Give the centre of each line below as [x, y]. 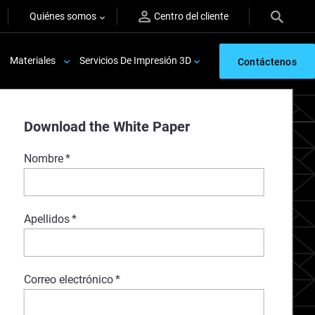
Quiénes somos [63, 16]
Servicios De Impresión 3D [135, 60]
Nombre [43, 159]
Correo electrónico [68, 279]
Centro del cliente [191, 16]
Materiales [33, 60]
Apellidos [46, 219]
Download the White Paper [107, 127]
